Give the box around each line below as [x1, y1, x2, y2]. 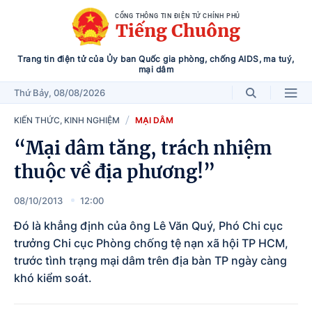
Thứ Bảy [14, 87, 49, 98]
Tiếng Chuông [115, 19, 240, 42]
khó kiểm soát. [14, 271, 92, 285]
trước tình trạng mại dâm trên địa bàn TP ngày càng [14, 253, 287, 267]
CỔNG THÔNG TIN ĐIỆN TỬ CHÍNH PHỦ [114, 12, 241, 19]
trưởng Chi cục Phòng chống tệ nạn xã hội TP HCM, [14, 236, 288, 250]
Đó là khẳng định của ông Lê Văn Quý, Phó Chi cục [14, 219, 283, 233]
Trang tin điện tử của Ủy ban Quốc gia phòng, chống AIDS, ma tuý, [17, 54, 295, 64]
